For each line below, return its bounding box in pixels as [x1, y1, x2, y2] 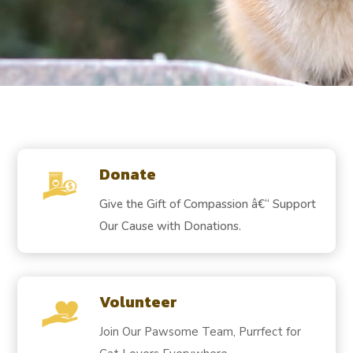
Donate [98, 162, 156, 186]
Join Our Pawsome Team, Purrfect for [98, 323, 301, 340]
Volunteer [98, 289, 177, 314]
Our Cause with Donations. [98, 217, 241, 234]
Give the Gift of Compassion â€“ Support [98, 195, 316, 212]
